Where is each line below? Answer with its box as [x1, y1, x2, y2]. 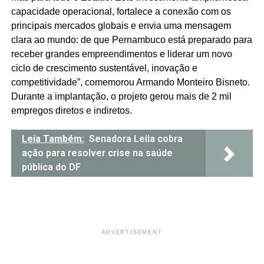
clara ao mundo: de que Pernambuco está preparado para [11, 35, 252, 45]
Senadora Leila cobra [88, 133, 183, 145]
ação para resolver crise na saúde [21, 147, 173, 159]
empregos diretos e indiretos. [11, 105, 132, 116]
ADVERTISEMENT [101, 229, 163, 236]
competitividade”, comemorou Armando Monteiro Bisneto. [11, 77, 250, 88]
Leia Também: [21, 133, 84, 145]
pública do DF [21, 161, 81, 173]
